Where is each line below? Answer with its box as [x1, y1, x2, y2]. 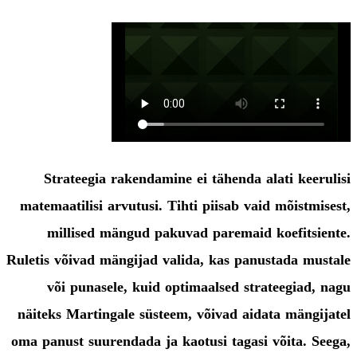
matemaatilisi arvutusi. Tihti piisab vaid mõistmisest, [20, 192, 351, 219]
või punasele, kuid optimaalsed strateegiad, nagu [47, 273, 351, 300]
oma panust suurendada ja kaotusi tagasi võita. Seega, [11, 328, 351, 355]
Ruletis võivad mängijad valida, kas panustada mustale [6, 246, 351, 273]
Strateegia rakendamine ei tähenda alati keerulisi [44, 165, 351, 192]
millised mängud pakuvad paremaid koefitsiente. [47, 219, 351, 246]
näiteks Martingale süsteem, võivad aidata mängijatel [18, 300, 351, 328]
